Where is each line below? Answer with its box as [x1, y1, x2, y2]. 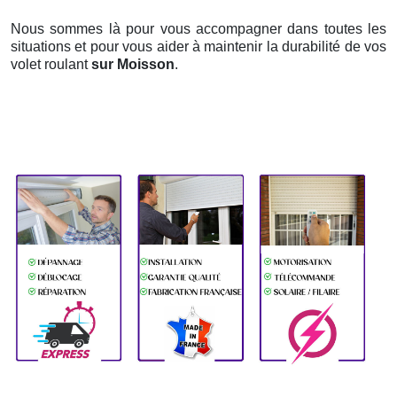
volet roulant [11, 57, 91, 73]
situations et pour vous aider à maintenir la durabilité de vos [11, 39, 386, 55]
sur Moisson [91, 57, 175, 73]
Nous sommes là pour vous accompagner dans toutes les [11, 21, 386, 37]
